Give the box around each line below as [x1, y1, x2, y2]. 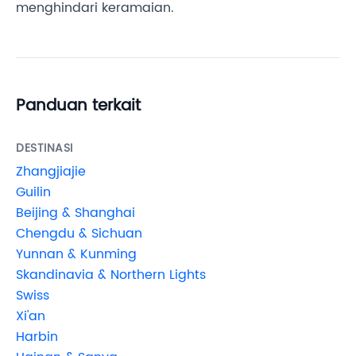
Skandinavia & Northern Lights [16, 264, 206, 285]
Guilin [16, 181, 51, 203]
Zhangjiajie [16, 161, 86, 182]
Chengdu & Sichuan [16, 222, 142, 244]
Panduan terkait [16, 92, 141, 119]
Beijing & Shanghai [16, 202, 135, 223]
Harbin [16, 326, 58, 347]
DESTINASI [16, 138, 74, 157]
